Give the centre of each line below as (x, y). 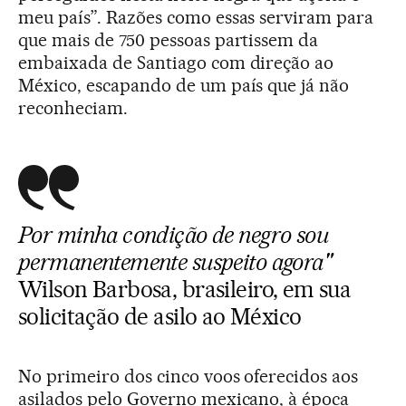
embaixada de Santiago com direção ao (176, 63)
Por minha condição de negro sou (174, 235)
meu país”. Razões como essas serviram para (196, 17)
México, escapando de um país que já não (184, 85)
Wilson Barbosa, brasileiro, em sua (185, 289)
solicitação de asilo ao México (160, 316)
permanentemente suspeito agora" (175, 262)
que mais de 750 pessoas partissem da (169, 40)
